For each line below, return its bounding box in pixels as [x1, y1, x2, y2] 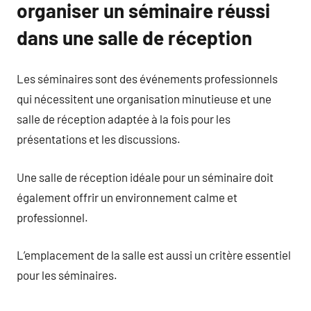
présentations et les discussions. [17, 132, 180, 146]
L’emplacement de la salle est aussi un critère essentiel [17, 248, 291, 262]
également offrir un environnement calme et [17, 190, 237, 204]
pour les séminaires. [17, 268, 117, 282]
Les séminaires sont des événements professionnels [17, 72, 278, 85]
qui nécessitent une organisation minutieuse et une [17, 92, 271, 106]
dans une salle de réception [17, 25, 252, 49]
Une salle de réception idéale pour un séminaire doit [17, 169, 274, 184]
